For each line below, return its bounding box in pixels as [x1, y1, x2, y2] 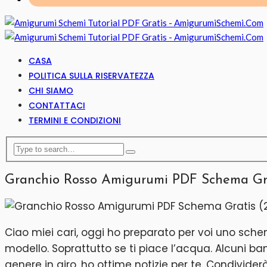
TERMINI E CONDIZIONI [29, 114, 121, 127]
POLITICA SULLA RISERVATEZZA [29, 70, 154, 82]
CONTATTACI [29, 100, 85, 112]
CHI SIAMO [29, 85, 73, 97]
